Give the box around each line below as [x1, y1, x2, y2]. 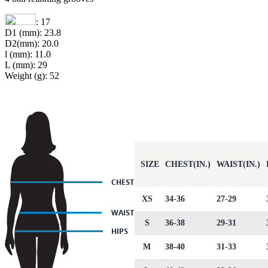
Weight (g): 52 [5, 70, 59, 81]
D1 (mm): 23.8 [5, 27, 61, 38]
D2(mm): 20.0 [5, 38, 59, 48]
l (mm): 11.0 [5, 48, 51, 59]
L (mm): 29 [5, 59, 47, 70]
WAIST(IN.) [217, 159, 260, 169]
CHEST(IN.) [165, 159, 211, 169]
